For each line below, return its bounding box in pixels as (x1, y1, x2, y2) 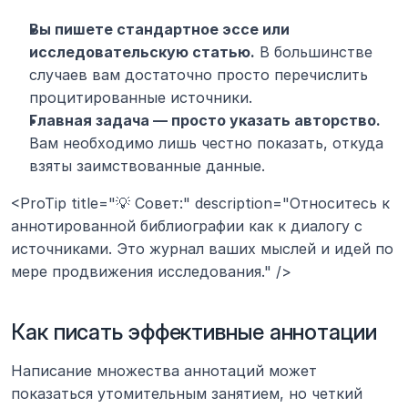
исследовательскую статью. (29, 43, 255, 62)
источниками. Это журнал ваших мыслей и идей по (11, 240, 393, 259)
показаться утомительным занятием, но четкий (11, 384, 362, 403)
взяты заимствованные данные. (29, 157, 265, 176)
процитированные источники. (29, 88, 252, 107)
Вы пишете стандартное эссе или (29, 20, 290, 39)
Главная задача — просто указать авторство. (29, 111, 381, 130)
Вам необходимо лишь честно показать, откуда (29, 134, 383, 153)
